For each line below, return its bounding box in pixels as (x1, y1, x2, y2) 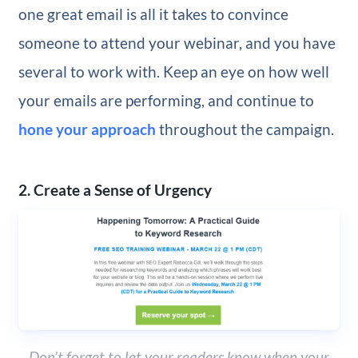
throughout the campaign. (155, 119, 334, 138)
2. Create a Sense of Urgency (18, 181, 212, 200)
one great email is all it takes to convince (18, 4, 288, 23)
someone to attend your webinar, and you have (18, 33, 336, 52)
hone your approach (18, 119, 156, 138)
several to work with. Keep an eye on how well (18, 62, 329, 81)
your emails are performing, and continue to (18, 90, 314, 109)
